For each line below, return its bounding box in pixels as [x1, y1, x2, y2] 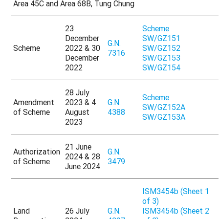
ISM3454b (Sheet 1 [142, 186, 210, 197]
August [65, 107, 90, 117]
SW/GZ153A [142, 112, 186, 122]
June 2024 [65, 161, 101, 172]
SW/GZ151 [142, 33, 181, 44]
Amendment [13, 97, 55, 108]
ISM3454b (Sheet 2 [142, 206, 210, 216]
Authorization [13, 147, 61, 157]
